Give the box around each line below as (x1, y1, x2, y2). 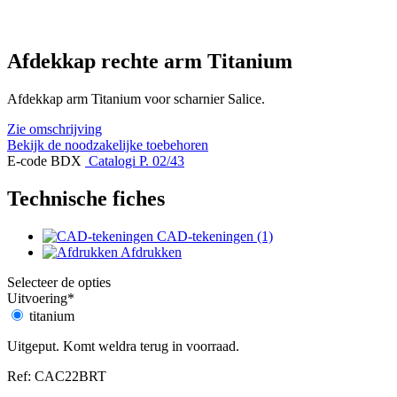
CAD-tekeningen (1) (157, 229, 273, 245)
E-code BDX (7, 153, 82, 169)
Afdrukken (121, 245, 182, 261)
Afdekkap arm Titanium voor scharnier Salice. (7, 91, 265, 107)
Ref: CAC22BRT (7, 369, 106, 385)
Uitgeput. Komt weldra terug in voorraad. (7, 339, 239, 354)
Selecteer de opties (7, 275, 111, 291)
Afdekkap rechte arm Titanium (7, 50, 292, 74)
